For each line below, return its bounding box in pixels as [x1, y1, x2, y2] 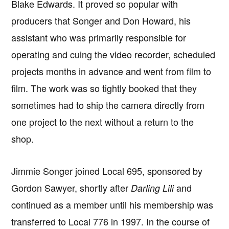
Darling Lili [131, 181, 174, 195]
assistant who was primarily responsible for [11, 31, 187, 44]
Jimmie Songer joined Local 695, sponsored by [11, 164, 203, 178]
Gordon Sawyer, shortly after [11, 181, 131, 195]
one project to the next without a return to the [11, 115, 194, 129]
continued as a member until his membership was [11, 198, 214, 212]
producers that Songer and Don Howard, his [11, 14, 191, 28]
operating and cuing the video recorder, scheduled [11, 48, 216, 61]
